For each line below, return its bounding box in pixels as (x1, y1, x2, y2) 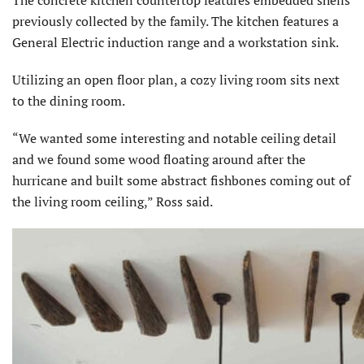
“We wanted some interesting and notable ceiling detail (12, 128, 336, 147)
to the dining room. (12, 91, 125, 110)
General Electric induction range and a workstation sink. (12, 32, 339, 51)
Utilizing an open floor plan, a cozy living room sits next (12, 70, 340, 89)
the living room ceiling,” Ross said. (12, 192, 213, 210)
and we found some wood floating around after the (12, 149, 305, 168)
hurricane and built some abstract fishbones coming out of (12, 171, 350, 189)
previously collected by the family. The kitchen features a (12, 11, 339, 30)
